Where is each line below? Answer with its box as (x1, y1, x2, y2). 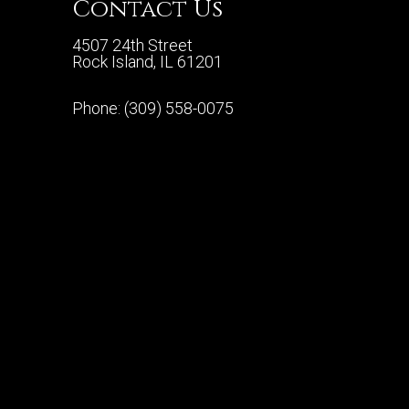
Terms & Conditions (186, 381, 330, 401)
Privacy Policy (75, 381, 179, 401)
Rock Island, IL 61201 (72, 51, 223, 71)
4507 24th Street (72, 35, 193, 55)
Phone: (72, 98, 124, 118)
